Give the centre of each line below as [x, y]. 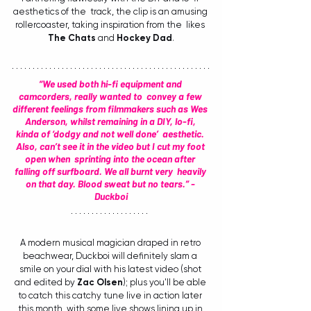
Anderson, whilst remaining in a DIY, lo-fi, [111, 121]
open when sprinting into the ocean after [111, 159]
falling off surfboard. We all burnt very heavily [111, 171]
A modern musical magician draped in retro [111, 243]
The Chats [72, 38]
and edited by [45, 282]
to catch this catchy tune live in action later [111, 295]
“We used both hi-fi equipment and [111, 84]
